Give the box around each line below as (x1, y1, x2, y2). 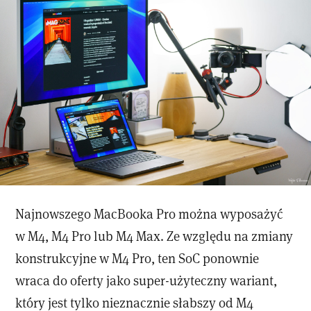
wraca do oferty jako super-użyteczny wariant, (15, 271, 278, 289)
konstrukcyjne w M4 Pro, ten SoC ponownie (15, 249, 260, 267)
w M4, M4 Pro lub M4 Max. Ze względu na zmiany (15, 227, 294, 245)
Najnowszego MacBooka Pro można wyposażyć (15, 205, 284, 223)
